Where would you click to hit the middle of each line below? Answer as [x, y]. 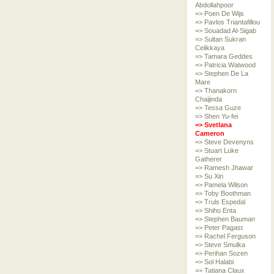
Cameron [209, 133]
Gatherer [208, 159]
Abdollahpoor [214, 5]
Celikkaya [209, 48]
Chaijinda [208, 99]
